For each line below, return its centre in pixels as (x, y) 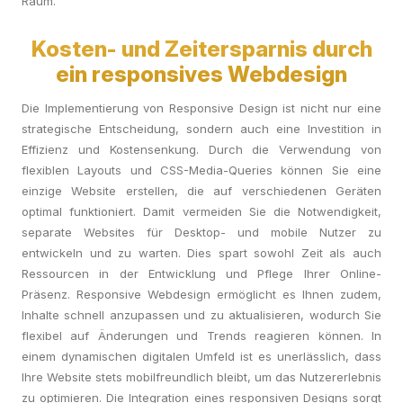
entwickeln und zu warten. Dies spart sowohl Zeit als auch (201, 253)
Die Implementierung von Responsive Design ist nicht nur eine (201, 108)
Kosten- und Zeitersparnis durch (201, 49)
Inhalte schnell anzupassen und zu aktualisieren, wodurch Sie (201, 315)
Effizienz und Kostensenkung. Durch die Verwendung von (201, 149)
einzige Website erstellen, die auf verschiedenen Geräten (201, 191)
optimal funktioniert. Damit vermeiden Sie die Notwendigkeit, (201, 211)
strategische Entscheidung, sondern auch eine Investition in (201, 129)
